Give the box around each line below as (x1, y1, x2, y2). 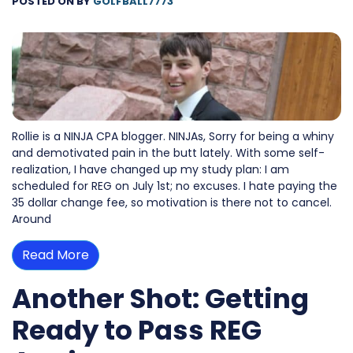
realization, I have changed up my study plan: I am (12, 161, 289, 177)
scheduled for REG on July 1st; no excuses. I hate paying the (12, 177, 337, 194)
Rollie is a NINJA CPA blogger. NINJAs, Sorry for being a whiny (12, 128, 334, 144)
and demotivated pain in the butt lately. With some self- (12, 144, 325, 161)
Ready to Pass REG (12, 310, 262, 349)
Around (12, 210, 51, 227)
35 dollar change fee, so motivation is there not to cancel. (12, 194, 332, 210)
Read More (22, 245, 89, 264)
